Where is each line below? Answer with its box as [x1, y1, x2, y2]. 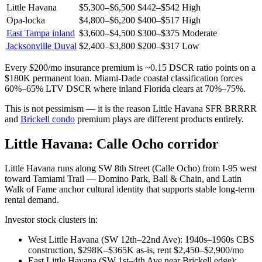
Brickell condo [20, 113, 75, 124]
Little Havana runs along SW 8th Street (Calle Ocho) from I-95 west [5, 163, 257, 174]
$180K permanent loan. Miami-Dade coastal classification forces [5, 73, 243, 83]
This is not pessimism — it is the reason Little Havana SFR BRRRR [5, 103, 257, 113]
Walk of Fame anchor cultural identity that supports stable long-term [5, 184, 254, 195]
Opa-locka [6, 15, 45, 25]
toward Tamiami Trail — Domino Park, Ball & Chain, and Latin [5, 174, 242, 184]
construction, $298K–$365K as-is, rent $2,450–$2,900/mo [28, 245, 244, 256]
